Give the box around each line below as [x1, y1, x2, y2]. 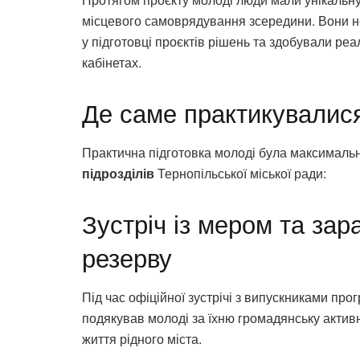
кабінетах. [82, 53, 141, 72]
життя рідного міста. [82, 329, 202, 348]
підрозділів [82, 164, 154, 183]
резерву [82, 239, 172, 276]
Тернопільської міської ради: [154, 164, 326, 183]
